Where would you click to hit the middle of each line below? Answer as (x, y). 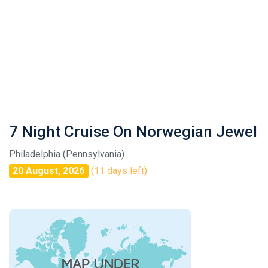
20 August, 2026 (49, 171)
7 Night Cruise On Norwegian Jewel (133, 132)
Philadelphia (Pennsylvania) (67, 154)
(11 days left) (119, 171)
